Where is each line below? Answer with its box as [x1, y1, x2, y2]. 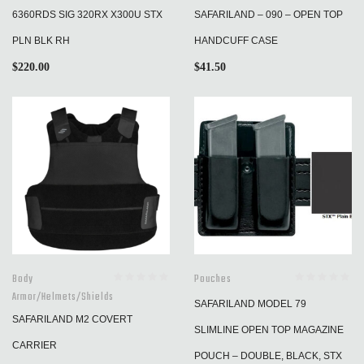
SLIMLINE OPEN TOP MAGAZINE [194, 324, 344, 336]
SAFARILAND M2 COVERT [12, 314, 132, 325]
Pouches [194, 271, 232, 288]
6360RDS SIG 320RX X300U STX [12, 9, 162, 20]
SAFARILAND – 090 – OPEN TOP [194, 9, 343, 20]
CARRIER [12, 340, 57, 351]
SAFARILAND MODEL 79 [194, 298, 306, 310]
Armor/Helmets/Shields [12, 289, 114, 305]
